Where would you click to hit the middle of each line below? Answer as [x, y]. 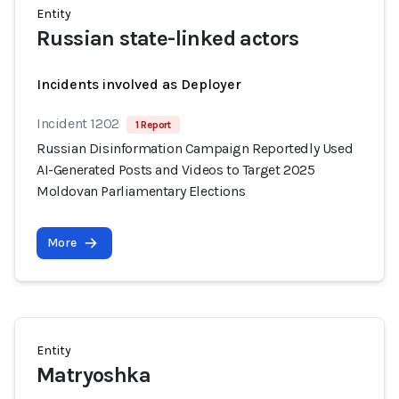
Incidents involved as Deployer [139, 84]
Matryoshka [94, 375]
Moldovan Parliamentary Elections [141, 191]
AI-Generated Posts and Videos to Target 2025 [176, 170]
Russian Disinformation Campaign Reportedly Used [195, 148]
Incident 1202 [78, 123]
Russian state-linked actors [168, 38]
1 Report [153, 125]
